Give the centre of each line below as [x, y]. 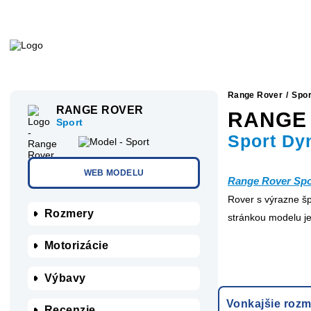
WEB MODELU [114, 173]
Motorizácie [76, 246]
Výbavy [65, 278]
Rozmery [69, 214]
